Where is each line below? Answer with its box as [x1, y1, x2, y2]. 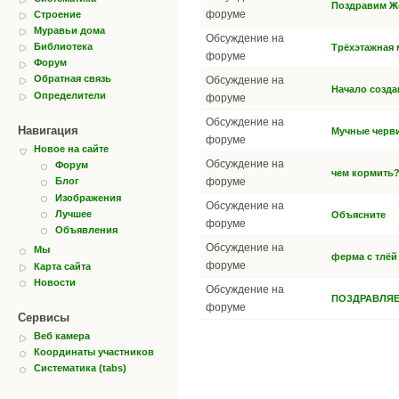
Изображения [55, 191, 121, 203]
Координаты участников [34, 346, 154, 358]
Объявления [55, 224, 118, 235]
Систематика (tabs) [34, 362, 126, 374]
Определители [34, 89, 106, 101]
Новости [34, 276, 76, 288]
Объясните [331, 209, 386, 220]
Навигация [18, 124, 78, 138]
